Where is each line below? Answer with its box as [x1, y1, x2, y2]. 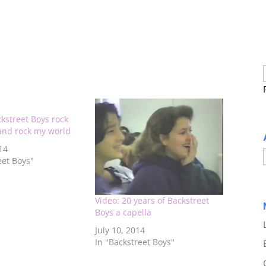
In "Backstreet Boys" [94, 236, 175, 248]
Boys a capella [94, 207, 151, 218]
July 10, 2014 [94, 224, 145, 236]
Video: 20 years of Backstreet [94, 195, 209, 207]
